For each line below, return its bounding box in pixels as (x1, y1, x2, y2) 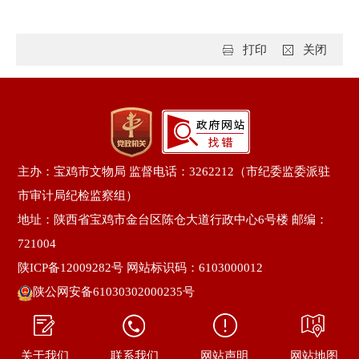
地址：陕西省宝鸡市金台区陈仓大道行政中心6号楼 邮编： (18, 212, 329, 226)
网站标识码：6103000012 (123, 260, 264, 274)
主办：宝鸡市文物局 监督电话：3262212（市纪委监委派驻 (18, 164, 331, 178)
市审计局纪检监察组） (18, 188, 139, 202)
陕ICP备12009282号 (18, 260, 124, 274)
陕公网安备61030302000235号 (33, 284, 196, 298)
